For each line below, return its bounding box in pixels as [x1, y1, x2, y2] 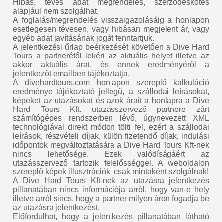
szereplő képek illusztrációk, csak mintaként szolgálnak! [13, 167, 209, 176]
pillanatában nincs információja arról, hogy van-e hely [13, 185, 209, 194]
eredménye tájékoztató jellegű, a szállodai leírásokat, [13, 87, 209, 96]
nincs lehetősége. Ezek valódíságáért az [13, 149, 209, 158]
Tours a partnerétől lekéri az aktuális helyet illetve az [13, 51, 209, 60]
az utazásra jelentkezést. [13, 203, 100, 212]
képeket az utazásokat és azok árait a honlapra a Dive [13, 96, 209, 105]
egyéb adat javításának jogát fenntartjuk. [13, 33, 155, 42]
